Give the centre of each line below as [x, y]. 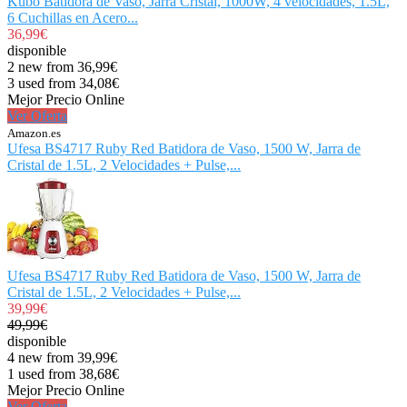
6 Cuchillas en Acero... [73, 17]
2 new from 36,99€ [62, 66]
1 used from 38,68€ [63, 373]
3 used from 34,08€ [63, 83]
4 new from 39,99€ [62, 357]
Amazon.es [34, 133]
